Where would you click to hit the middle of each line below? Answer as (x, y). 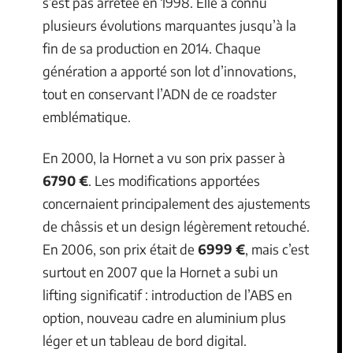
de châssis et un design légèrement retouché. (176, 226)
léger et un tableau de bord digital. (145, 340)
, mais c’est (277, 249)
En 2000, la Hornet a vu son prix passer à (164, 157)
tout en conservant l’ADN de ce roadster (160, 94)
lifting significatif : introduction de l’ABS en (167, 294)
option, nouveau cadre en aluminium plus (164, 317)
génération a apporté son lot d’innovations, (169, 71)
